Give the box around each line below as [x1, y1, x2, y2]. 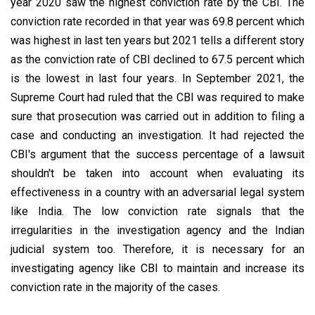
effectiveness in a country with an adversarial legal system [11, 185, 304, 199]
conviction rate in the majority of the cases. [11, 280, 220, 294]
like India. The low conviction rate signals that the [11, 204, 304, 218]
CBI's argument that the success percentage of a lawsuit [11, 147, 304, 161]
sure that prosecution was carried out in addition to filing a [11, 109, 304, 123]
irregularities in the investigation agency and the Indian [11, 223, 304, 237]
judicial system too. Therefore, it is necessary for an [11, 242, 304, 256]
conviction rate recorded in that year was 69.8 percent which [11, 14, 304, 28]
